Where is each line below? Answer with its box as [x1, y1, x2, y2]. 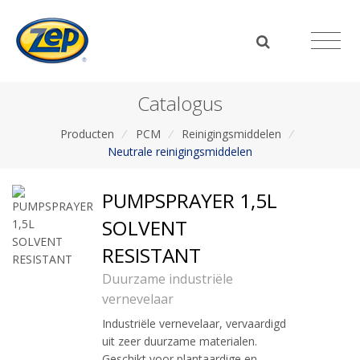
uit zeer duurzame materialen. [102, 333, 257, 350]
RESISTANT [102, 242, 201, 269]
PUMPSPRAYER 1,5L [102, 187, 277, 215]
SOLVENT [102, 215, 187, 242]
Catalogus [137, 89, 223, 117]
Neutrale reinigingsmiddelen [108, 143, 252, 159]
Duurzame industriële [102, 270, 233, 288]
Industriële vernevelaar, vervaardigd [102, 316, 286, 332]
